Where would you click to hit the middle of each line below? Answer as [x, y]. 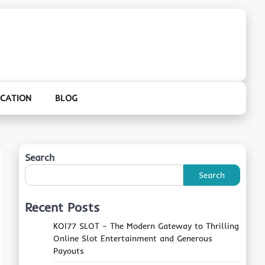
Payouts [69, 251]
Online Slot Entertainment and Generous [133, 238]
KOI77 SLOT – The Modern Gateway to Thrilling [146, 226]
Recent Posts [62, 207]
